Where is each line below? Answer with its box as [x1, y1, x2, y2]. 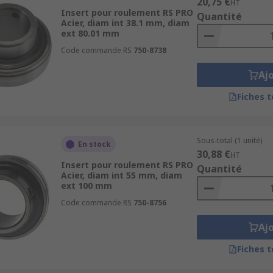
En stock [77, 139, 111, 149]
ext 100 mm [60, 180, 112, 191]
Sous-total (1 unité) [196, 135, 262, 146]
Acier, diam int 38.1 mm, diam [60, 17, 190, 29]
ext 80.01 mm [60, 27, 119, 39]
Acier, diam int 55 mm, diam [60, 169, 182, 181]
